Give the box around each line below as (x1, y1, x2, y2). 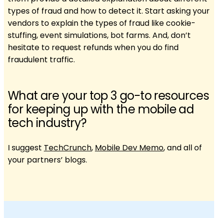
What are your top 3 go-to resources (8, 87, 209, 104)
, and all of (163, 142, 202, 153)
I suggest (8, 142, 44, 153)
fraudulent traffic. (8, 54, 75, 65)
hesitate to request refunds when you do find (8, 41, 179, 53)
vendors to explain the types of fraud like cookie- (8, 17, 196, 29)
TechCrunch (44, 142, 91, 153)
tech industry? (8, 114, 87, 131)
